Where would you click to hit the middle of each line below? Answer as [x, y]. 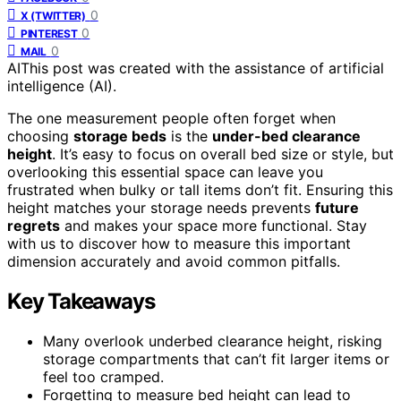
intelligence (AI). [62, 85]
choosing [40, 136]
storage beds [120, 136]
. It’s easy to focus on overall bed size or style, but [223, 154]
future [337, 207]
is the [189, 136]
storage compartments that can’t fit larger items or [216, 358]
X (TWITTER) [53, 15]
